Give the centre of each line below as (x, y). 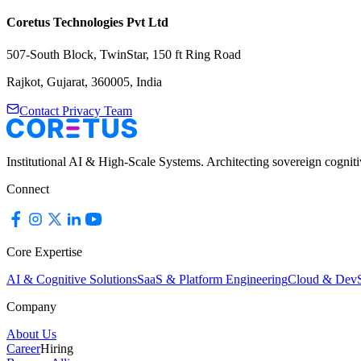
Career (23, 348)
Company (31, 306)
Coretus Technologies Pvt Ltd (87, 23)
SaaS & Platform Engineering (212, 279)
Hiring (57, 348)
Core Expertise (44, 251)
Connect (28, 189)
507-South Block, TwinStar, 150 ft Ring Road (124, 54)
